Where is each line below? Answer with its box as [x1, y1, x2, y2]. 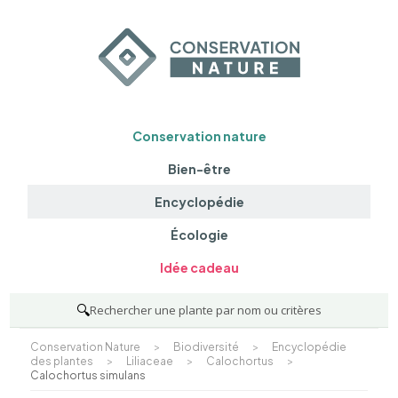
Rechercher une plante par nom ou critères [90, 301, 322, 318]
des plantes [29, 354, 93, 368]
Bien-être [167, 160, 231, 177]
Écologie [170, 227, 228, 243]
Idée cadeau [159, 259, 239, 276]
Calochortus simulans [29, 368, 146, 382]
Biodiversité [172, 339, 239, 354]
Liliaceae [125, 354, 173, 368]
